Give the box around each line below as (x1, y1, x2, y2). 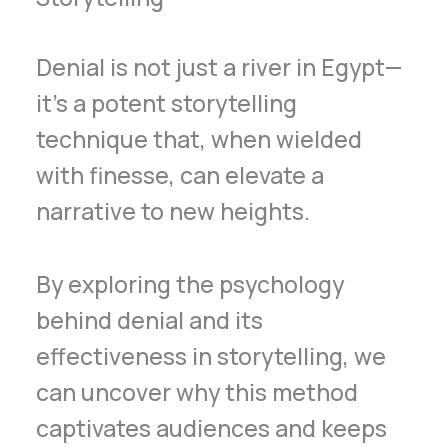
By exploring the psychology (36, 268, 345, 301)
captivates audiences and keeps (36, 412, 388, 445)
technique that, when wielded (36, 123, 363, 156)
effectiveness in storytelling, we (36, 340, 387, 373)
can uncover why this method (36, 376, 359, 409)
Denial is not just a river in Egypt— (36, 51, 403, 84)
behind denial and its (36, 304, 264, 337)
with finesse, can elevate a (36, 159, 325, 192)
